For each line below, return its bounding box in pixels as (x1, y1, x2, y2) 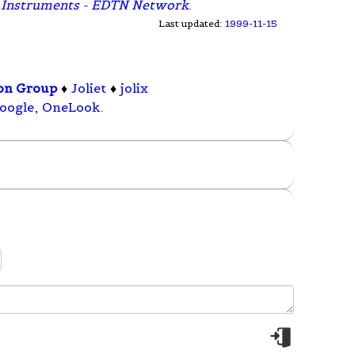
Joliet (71, 80, 107, 97)
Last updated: (158, 17, 225, 29)
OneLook (42, 99, 101, 116)
